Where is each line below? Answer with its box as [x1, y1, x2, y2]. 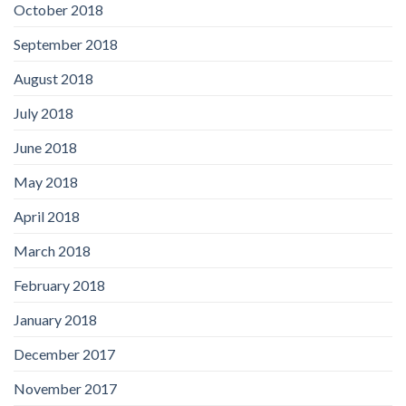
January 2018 [14, 310, 97, 328]
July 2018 [14, 103, 73, 121]
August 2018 [14, 69, 93, 87]
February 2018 [14, 275, 105, 294]
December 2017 [14, 344, 115, 362]
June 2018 [14, 138, 77, 156]
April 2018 [14, 207, 80, 225]
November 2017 [14, 379, 117, 397]
